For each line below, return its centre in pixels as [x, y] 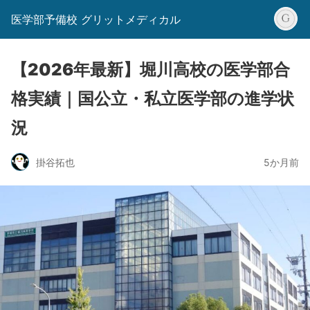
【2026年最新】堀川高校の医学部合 [151, 70]
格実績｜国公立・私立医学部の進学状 [153, 99]
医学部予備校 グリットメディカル [96, 19]
